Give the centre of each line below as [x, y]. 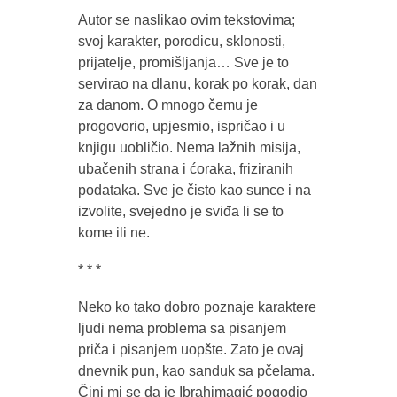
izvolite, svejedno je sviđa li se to [180, 211]
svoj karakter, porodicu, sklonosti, [181, 41]
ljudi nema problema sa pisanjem [182, 328]
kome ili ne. [113, 233]
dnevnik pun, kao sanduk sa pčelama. [196, 371]
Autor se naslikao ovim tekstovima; [186, 20]
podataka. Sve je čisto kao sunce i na [194, 190]
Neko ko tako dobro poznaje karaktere [197, 307]
